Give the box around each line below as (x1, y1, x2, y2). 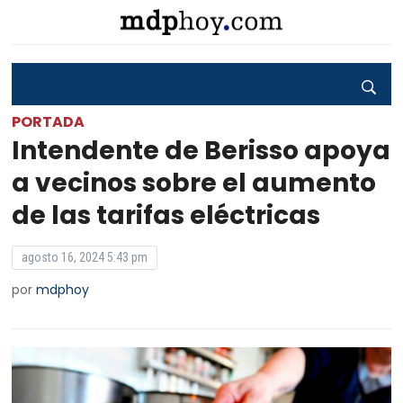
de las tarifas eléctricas (12, 198, 321, 233)
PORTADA (12, 112, 85, 132)
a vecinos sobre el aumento (12, 166, 377, 201)
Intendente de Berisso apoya (12, 133, 391, 168)
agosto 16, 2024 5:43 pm (22, 250, 148, 264)
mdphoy (36, 281, 90, 299)
